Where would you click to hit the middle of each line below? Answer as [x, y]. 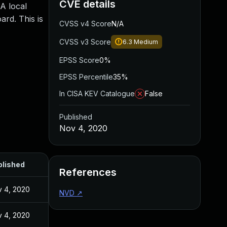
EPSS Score [79, 60]
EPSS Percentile [86, 77]
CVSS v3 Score [85, 42]
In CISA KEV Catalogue [97, 93]
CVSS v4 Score [85, 24]
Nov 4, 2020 [83, 128]
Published [76, 117]
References [88, 172]
